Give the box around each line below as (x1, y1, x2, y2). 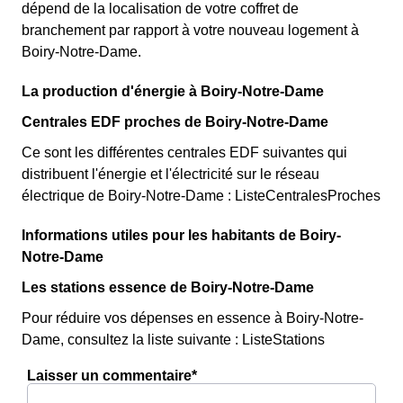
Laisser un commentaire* (27, 368, 197, 383)
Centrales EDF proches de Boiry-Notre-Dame (22, 114, 328, 130)
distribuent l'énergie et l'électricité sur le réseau (22, 166, 319, 182)
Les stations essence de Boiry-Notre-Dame (22, 280, 314, 295)
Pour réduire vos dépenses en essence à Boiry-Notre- (22, 310, 363, 326)
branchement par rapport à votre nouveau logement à (22, 22, 359, 38)
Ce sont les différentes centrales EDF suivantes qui (22, 145, 347, 160)
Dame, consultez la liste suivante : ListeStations (22, 332, 325, 347)
